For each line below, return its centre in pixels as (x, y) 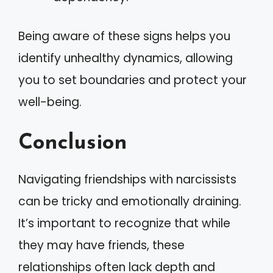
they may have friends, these (101, 245)
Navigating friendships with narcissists (127, 179)
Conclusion (73, 143)
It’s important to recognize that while (124, 223)
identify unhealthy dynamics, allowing (126, 58)
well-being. (50, 102)
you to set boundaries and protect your (133, 80)
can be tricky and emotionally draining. (130, 201)
